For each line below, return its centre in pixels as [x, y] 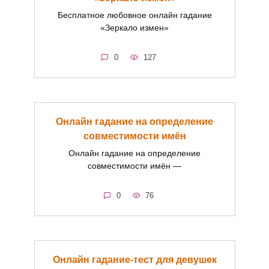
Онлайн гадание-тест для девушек [134, 259]
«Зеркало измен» [134, 28]
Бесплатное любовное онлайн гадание [134, 15]
